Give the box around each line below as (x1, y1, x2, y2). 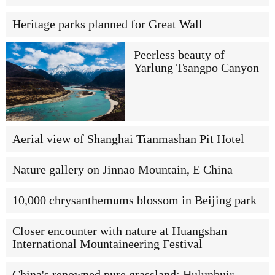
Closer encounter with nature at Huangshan (12, 224, 227, 238)
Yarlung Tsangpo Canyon (133, 61, 259, 74)
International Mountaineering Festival (12, 237, 203, 250)
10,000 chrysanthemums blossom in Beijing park (12, 193, 257, 207)
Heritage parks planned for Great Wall (12, 17, 203, 31)
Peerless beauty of (133, 48, 225, 61)
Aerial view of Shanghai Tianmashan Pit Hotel (12, 132, 244, 145)
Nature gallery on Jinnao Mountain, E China (12, 163, 233, 176)
